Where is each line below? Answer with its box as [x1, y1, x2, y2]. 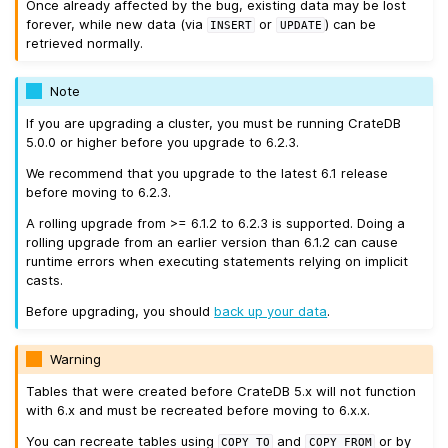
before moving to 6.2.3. [26, 183, 172, 200]
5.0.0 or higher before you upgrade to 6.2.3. [26, 133, 300, 150]
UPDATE [279, 19, 322, 32]
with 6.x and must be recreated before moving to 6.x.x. [26, 401, 371, 418]
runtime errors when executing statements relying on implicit [26, 252, 409, 269]
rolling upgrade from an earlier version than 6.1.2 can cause [26, 233, 399, 250]
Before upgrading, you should [26, 302, 215, 319]
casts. [26, 271, 64, 288]
